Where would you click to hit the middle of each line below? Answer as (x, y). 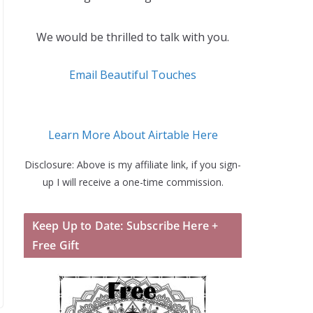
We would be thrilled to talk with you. (133, 37)
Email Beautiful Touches (133, 75)
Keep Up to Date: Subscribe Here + (125, 226)
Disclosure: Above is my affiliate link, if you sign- (133, 165)
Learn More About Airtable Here (133, 135)
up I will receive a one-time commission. (133, 182)
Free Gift (56, 245)
